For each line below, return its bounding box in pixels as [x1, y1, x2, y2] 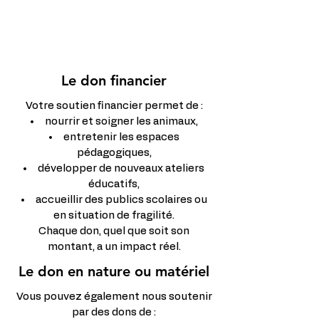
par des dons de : [72, 307, 156, 318]
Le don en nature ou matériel [19, 263, 209, 280]
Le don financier [61, 72, 167, 89]
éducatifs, [88, 179, 140, 189]
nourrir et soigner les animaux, [44, 116, 198, 127]
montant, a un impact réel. [47, 241, 181, 252]
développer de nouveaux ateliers [38, 163, 204, 174]
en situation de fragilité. [53, 210, 174, 221]
